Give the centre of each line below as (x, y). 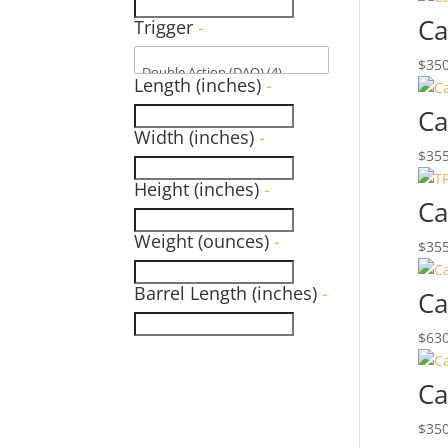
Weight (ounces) (204, 241)
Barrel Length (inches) (228, 293)
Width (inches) (197, 137)
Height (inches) (199, 189)
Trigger (166, 27)
